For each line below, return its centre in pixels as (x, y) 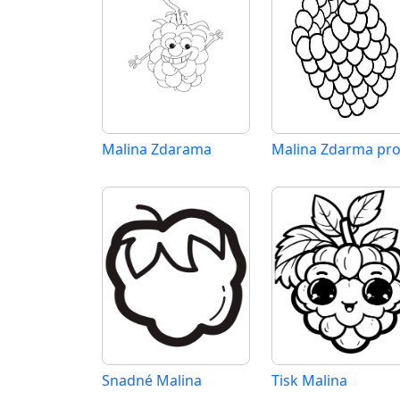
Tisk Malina (309, 380)
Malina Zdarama (157, 149)
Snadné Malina (152, 380)
